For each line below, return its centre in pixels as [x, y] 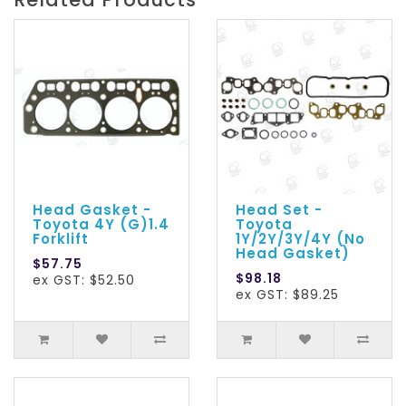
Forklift [61, 239]
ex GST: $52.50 [84, 280]
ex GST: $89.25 [287, 295]
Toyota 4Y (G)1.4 [101, 225]
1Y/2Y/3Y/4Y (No [300, 239]
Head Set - [279, 210]
